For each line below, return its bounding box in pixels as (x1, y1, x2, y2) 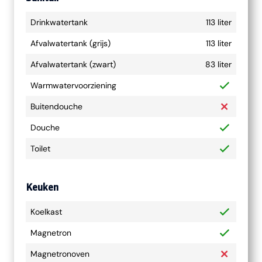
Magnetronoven (30, 249, 89, 259)
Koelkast (30, 206, 62, 217)
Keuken (26, 181, 58, 193)
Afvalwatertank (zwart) (30, 59, 116, 70)
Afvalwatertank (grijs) (30, 38, 111, 49)
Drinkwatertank (30, 17, 88, 27)
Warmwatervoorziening (30, 80, 116, 91)
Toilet (30, 143, 50, 154)
